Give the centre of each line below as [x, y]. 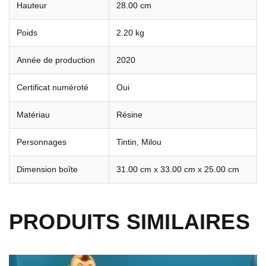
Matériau [33, 115]
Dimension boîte [47, 169]
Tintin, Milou [139, 142]
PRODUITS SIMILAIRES [129, 221]
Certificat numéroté [53, 87]
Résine [129, 115]
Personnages [42, 142]
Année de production [56, 60]
